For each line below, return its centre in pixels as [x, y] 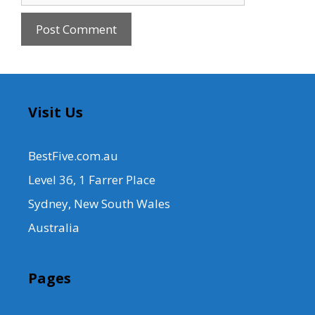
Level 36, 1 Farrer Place [92, 179]
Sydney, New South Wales [99, 203]
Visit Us [56, 112]
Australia [54, 227]
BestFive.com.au [73, 155]
